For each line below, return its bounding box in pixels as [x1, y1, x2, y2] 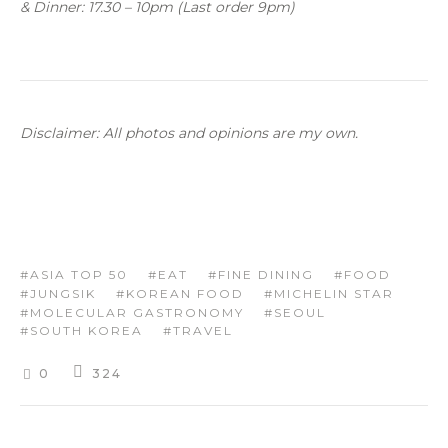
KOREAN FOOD [126, 285, 244, 301]
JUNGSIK [30, 285, 96, 301]
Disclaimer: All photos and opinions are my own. [20, 124, 358, 143]
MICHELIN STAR [274, 285, 394, 301]
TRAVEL [173, 323, 233, 339]
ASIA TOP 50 [30, 266, 128, 282]
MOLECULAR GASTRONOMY [30, 304, 244, 320]
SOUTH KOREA [30, 323, 143, 339]
